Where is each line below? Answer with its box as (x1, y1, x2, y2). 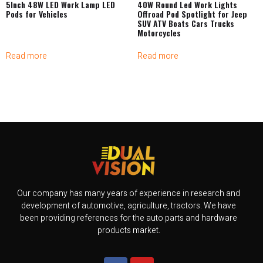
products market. (97, 224, 160, 237)
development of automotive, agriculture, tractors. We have (21, 200, 236, 213)
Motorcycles (137, 26, 181, 39)
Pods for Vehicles (6, 8, 68, 21)
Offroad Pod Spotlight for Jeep (137, 8, 247, 21)
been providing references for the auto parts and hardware (20, 212, 237, 225)
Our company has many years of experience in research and (17, 187, 240, 200)
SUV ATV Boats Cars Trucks (137, 17, 234, 30)
